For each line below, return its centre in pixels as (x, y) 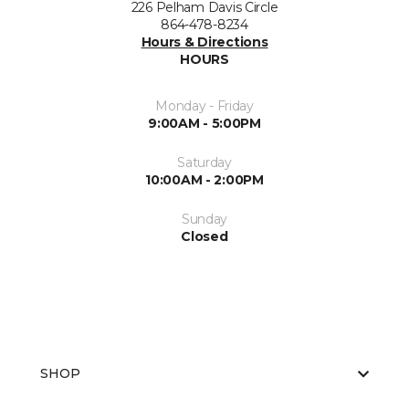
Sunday (204, 219)
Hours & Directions (204, 42)
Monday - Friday (204, 106)
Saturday (204, 163)
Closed (204, 236)
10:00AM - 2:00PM (204, 180)
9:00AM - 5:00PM (204, 123)
